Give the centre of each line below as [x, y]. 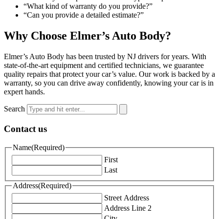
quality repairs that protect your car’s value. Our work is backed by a [109, 74]
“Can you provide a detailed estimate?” [84, 15]
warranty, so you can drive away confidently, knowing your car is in [109, 83]
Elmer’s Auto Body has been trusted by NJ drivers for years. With [105, 56]
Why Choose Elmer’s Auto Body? [88, 36]
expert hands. [24, 91]
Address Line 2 [128, 208]
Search [14, 109]
